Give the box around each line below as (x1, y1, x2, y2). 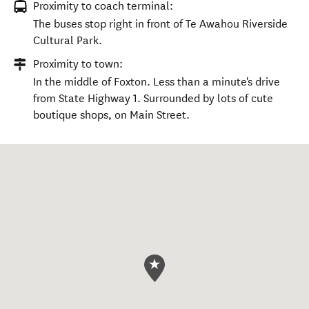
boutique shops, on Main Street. (33, 108, 190, 121)
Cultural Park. (33, 34, 102, 47)
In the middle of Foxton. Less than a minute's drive (33, 75, 280, 88)
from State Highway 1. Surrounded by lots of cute (33, 92, 273, 105)
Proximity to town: (33, 57, 123, 70)
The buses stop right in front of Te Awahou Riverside (33, 17, 288, 30)
